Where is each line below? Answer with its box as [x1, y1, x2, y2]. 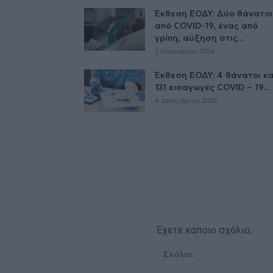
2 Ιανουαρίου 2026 [155, 48, 215, 55]
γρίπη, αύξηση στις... [155, 34, 243, 43]
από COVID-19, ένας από [155, 21, 258, 30]
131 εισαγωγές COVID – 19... [155, 83, 269, 92]
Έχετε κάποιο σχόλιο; [157, 224, 252, 236]
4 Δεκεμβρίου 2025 [155, 97, 217, 104]
